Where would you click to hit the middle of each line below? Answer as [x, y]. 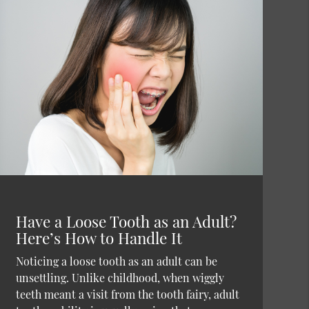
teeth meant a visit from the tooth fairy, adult [127, 295]
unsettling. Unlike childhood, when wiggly [120, 278]
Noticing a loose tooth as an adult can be [116, 261]
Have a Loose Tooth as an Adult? [126, 222]
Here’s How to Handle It [99, 238]
